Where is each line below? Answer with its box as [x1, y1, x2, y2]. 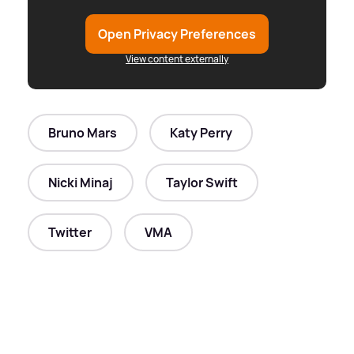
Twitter [48, 223, 92, 241]
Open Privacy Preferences [98, 24, 256, 43]
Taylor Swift [166, 173, 238, 191]
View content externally [126, 51, 228, 66]
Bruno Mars [48, 123, 117, 141]
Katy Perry [170, 123, 232, 141]
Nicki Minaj [48, 173, 113, 191]
